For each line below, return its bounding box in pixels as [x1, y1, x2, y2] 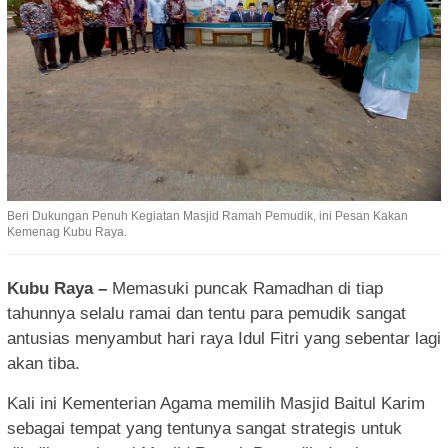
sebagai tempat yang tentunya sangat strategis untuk [7, 418, 402, 438]
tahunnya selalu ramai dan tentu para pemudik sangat [7, 303, 406, 323]
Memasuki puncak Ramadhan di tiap [107, 278, 383, 298]
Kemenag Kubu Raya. [7, 224, 127, 239]
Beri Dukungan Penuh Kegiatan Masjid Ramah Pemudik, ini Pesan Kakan [7, 208, 408, 223]
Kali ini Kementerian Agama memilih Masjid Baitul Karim [7, 393, 425, 413]
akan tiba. [7, 353, 80, 373]
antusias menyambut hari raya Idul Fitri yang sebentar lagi [7, 328, 441, 348]
